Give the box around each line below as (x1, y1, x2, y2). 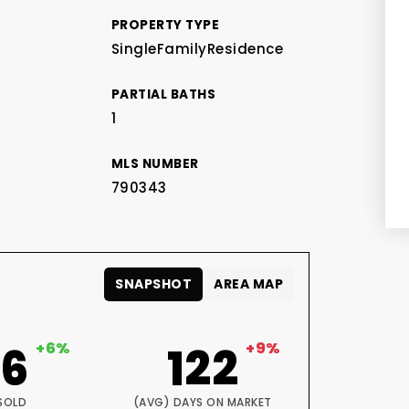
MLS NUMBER (110, 155, 199, 173)
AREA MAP (214, 275, 284, 293)
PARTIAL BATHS (110, 86, 216, 103)
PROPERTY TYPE (110, 16, 220, 34)
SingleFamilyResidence (110, 39, 284, 58)
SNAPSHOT (115, 275, 193, 293)
